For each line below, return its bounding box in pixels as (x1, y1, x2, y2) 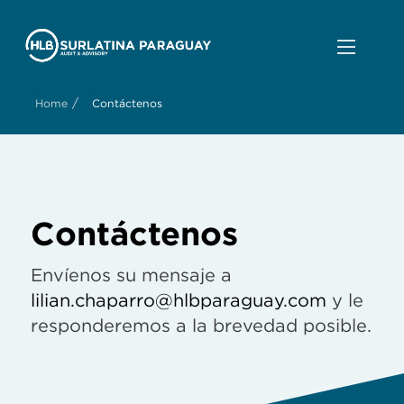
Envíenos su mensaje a (31, 264, 232, 287)
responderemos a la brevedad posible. (31, 315, 372, 337)
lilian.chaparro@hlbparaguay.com (31, 289, 326, 312)
